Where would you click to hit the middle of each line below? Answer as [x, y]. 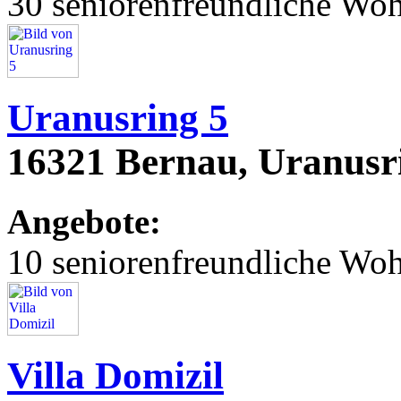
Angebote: [84, 222]
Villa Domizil [115, 376]
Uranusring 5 [118, 118]
